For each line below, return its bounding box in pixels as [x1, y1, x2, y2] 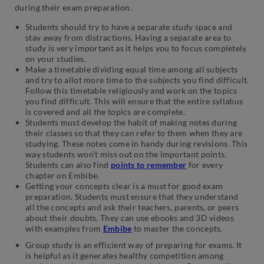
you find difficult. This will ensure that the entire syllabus [25, 95, 243, 106]
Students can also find [25, 159, 111, 170]
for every [186, 159, 223, 170]
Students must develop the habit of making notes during [25, 117, 237, 127]
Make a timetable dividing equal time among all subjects [25, 64, 238, 74]
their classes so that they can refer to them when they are [25, 127, 243, 138]
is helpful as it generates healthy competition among [25, 250, 224, 260]
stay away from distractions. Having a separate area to [25, 32, 232, 42]
